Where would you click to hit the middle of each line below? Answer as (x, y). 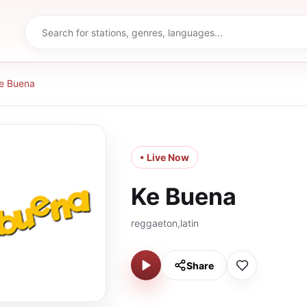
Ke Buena (184, 196)
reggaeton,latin (165, 223)
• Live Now (164, 157)
